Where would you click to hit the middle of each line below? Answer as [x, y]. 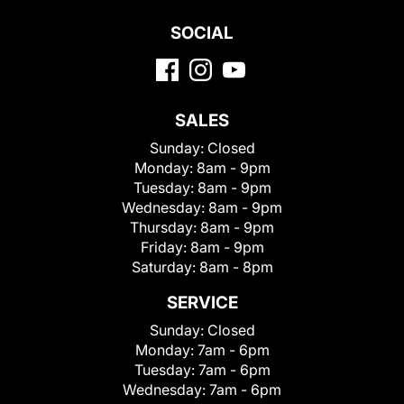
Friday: [165, 247]
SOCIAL [202, 32]
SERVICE [202, 302]
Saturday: [165, 266]
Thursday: [165, 227]
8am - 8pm [236, 266]
